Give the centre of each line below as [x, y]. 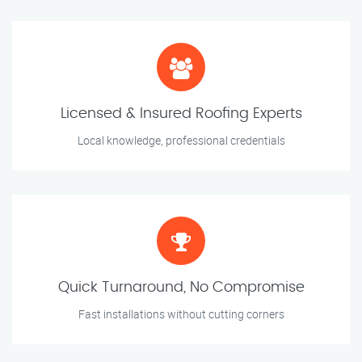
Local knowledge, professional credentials [181, 141]
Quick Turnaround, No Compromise [181, 288]
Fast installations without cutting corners [181, 314]
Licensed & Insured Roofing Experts [181, 114]
